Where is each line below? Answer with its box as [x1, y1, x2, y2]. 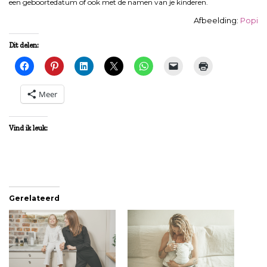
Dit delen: [9, 41, 39, 49]
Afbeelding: [194, 15, 240, 25]
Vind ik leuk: [9, 123, 48, 132]
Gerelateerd [9, 193, 60, 203]
